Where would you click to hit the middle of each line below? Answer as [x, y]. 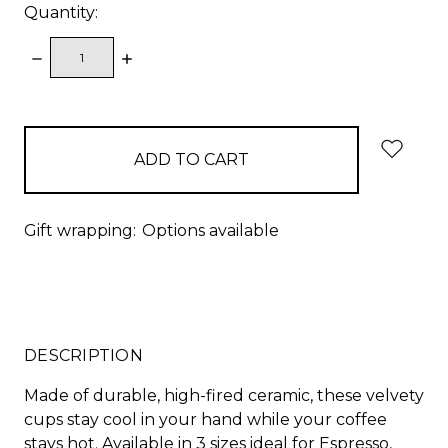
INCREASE [161, 57]
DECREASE [74, 57]
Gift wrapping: [80, 230]
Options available [210, 230]
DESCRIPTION [83, 355]
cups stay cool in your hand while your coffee [205, 419]
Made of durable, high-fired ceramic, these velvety [224, 395]
